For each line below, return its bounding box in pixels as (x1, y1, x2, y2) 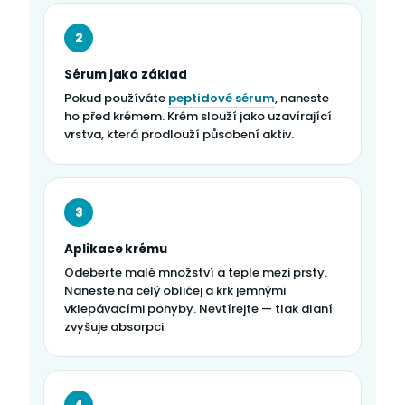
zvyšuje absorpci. (64, 318, 166, 336)
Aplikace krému (64, 240, 168, 259)
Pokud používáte (64, 89, 168, 108)
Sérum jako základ (64, 66, 187, 84)
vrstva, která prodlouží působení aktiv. (64, 126, 294, 144)
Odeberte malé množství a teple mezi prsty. (64, 264, 327, 282)
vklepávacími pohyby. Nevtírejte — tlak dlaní (64, 300, 333, 318)
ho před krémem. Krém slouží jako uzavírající (64, 108, 332, 126)
